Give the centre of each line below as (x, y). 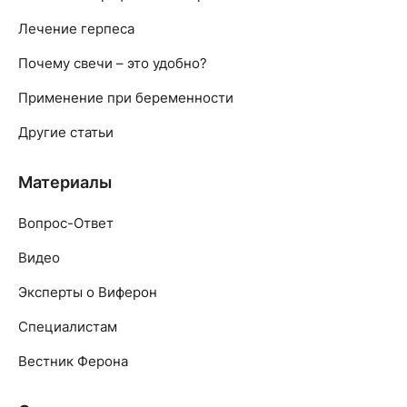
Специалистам (68, 327)
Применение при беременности (126, 98)
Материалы (65, 183)
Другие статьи (66, 133)
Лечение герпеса (76, 29)
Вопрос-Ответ (66, 223)
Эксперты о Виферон (88, 293)
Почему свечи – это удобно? (113, 64)
